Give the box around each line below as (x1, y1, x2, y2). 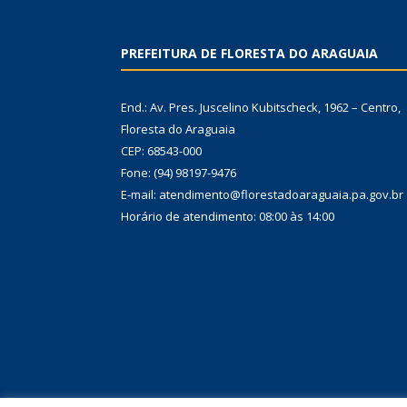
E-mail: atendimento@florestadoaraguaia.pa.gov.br (121, 186, 403, 203)
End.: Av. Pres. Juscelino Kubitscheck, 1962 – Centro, (121, 99, 401, 116)
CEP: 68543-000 (121, 143, 202, 160)
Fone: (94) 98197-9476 (121, 164, 236, 182)
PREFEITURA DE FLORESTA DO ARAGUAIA (121, 45, 378, 63)
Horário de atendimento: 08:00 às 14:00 (121, 208, 334, 225)
